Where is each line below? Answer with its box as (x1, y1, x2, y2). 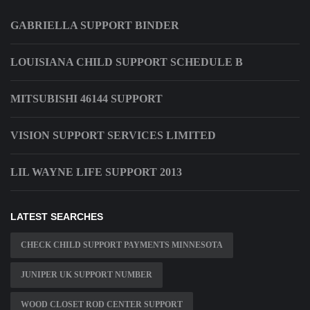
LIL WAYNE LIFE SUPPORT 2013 (10, 166, 182, 179)
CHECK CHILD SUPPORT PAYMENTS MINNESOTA (21, 240, 223, 250)
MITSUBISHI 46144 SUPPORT (10, 93, 163, 105)
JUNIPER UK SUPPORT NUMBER (21, 270, 152, 280)
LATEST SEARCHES (10, 211, 103, 223)
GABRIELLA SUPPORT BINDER (10, 19, 179, 32)
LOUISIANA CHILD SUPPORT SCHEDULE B (10, 56, 243, 69)
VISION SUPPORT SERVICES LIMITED (10, 129, 216, 142)
